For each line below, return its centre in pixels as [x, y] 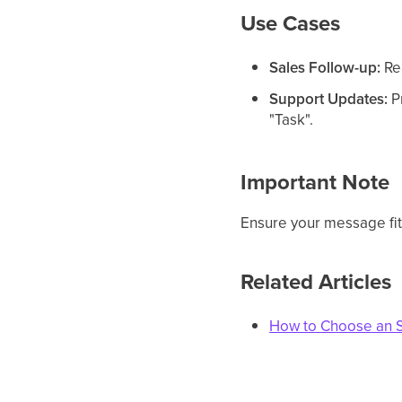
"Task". [292, 120]
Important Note [315, 183]
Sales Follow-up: [325, 68]
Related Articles [316, 282]
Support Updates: [329, 99]
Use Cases [291, 24]
